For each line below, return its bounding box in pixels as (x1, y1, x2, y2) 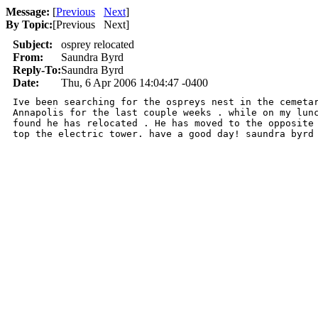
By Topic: (6, 18, 53, 31)
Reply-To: (13, 64, 61, 76)
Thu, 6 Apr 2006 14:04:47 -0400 (61, 77, 208, 89)
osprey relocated (61, 38, 134, 50)
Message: (6, 6, 50, 18)
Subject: (13, 38, 53, 50)
